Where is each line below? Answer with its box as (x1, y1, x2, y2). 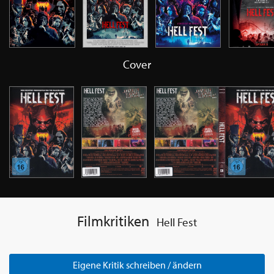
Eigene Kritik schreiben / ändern (72, 259, 202, 272)
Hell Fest (157, 215, 198, 230)
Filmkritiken (76, 212, 149, 231)
